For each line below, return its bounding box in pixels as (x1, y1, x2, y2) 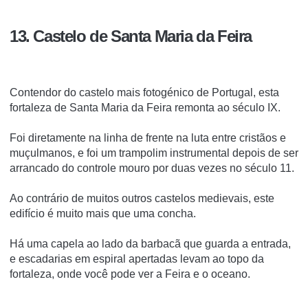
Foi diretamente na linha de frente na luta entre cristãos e (10, 132, 286, 144)
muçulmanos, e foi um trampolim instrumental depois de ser (10, 147, 298, 159)
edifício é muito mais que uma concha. (10, 208, 196, 220)
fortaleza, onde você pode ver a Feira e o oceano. (10, 268, 250, 280)
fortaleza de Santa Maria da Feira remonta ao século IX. (10, 102, 280, 114)
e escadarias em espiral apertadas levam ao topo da (10, 253, 264, 265)
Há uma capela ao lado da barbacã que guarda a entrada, (10, 238, 291, 250)
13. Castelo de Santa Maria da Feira (10, 27, 252, 46)
